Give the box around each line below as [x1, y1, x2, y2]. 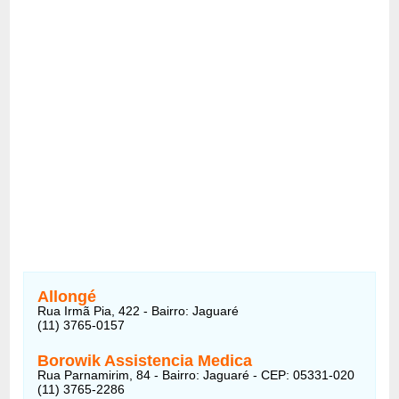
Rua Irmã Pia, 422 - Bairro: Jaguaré [37, 303, 240, 318]
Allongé [37, 287, 97, 305]
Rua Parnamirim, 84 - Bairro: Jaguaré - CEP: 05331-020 [37, 367, 355, 382]
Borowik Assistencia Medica [37, 351, 253, 370]
